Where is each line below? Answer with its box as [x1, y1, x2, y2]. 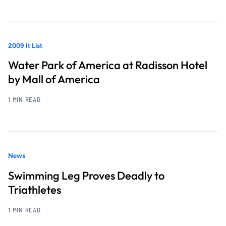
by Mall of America [8, 72, 100, 87]
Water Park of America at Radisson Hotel [8, 58, 207, 73]
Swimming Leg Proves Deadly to [8, 168, 164, 183]
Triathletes [8, 182, 61, 197]
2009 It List [8, 41, 42, 49]
